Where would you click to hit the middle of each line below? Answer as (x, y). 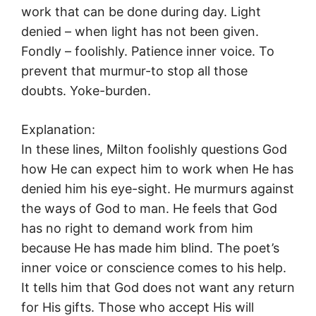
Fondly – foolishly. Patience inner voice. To (148, 51)
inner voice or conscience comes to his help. (154, 268)
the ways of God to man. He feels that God (149, 209)
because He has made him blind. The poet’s (150, 248)
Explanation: (58, 130)
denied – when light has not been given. (140, 32)
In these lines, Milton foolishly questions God (154, 150)
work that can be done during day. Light (141, 12)
